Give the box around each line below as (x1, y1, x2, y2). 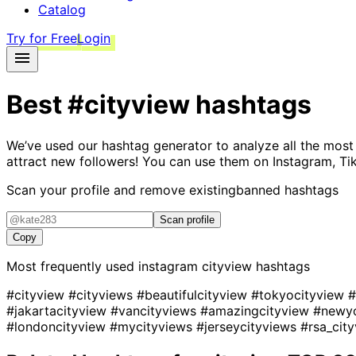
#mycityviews (110, 318, 196, 335)
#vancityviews (110, 302, 200, 319)
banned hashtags (236, 181, 339, 198)
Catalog (38, 2, 86, 17)
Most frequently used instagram (6, 257, 202, 274)
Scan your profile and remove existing (6, 181, 236, 198)
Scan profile (160, 213, 215, 226)
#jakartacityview (6, 302, 110, 319)
